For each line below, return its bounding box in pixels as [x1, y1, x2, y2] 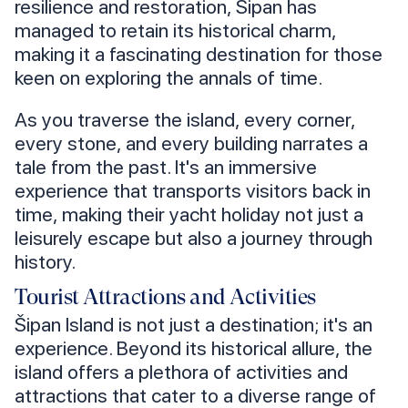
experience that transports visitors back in [15, 178, 371, 203]
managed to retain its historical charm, [15, 18, 336, 43]
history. [15, 250, 76, 274]
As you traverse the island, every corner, [15, 107, 355, 132]
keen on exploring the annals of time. [15, 66, 322, 90]
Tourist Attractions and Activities [15, 284, 316, 311]
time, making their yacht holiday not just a [15, 202, 363, 227]
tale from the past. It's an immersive [15, 155, 317, 179]
